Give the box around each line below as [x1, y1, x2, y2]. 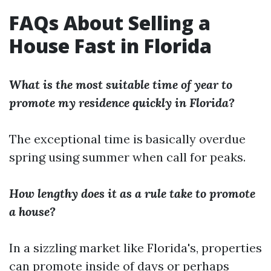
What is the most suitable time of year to [9, 77, 232, 92]
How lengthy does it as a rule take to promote [9, 186, 255, 201]
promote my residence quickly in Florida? [9, 95, 235, 110]
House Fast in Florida [9, 33, 212, 59]
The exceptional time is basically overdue [9, 131, 246, 146]
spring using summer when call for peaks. [9, 149, 246, 165]
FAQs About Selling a [9, 10, 211, 36]
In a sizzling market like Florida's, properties [9, 240, 262, 255]
